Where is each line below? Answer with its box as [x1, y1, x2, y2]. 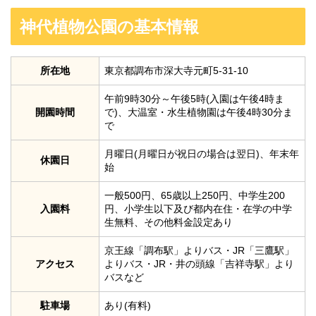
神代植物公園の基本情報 [20, 18, 199, 37]
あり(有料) [104, 300, 151, 312]
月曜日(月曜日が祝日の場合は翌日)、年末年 [104, 148, 299, 160]
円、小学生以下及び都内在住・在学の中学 [104, 203, 292, 215]
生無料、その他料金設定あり [104, 217, 233, 229]
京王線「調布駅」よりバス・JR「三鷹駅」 [104, 245, 294, 257]
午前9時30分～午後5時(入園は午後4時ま [104, 93, 284, 105]
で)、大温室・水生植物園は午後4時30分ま [104, 107, 293, 119]
